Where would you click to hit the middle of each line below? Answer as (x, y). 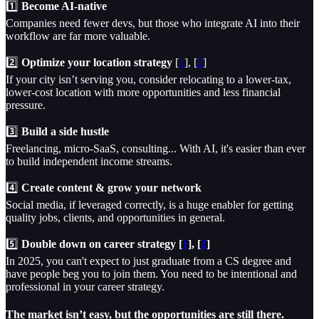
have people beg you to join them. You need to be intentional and (151, 274)
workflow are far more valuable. (78, 36)
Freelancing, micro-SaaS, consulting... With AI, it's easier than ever (156, 148)
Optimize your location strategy (97, 62)
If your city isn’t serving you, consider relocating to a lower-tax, (148, 79)
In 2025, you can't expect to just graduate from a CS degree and (148, 261)
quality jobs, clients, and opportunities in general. (115, 218)
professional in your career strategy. (85, 287)
